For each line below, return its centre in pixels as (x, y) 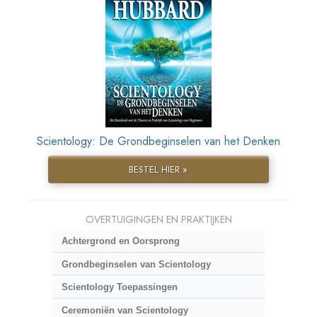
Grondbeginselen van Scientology (136, 264)
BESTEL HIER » (158, 170)
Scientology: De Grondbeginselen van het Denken (158, 142)
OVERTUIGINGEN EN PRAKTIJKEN (158, 220)
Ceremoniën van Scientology (125, 310)
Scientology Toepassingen (119, 287)
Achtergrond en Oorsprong (120, 241)
